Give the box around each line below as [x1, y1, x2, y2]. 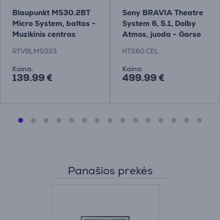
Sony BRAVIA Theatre [122, 7, 203, 17]
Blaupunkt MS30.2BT [12, 7, 90, 17]
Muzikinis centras [12, 29, 76, 39]
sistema [122, 40, 151, 50]
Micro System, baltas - [12, 18, 96, 28]
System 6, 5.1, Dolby [122, 18, 196, 28]
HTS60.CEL [122, 47, 159, 55]
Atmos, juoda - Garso [122, 29, 201, 39]
